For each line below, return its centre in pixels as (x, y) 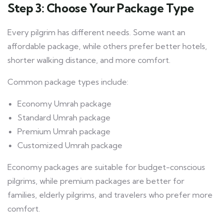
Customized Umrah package (70, 145)
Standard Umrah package (64, 118)
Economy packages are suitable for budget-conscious (106, 167)
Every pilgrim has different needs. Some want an (96, 32)
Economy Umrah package (64, 104)
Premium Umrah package (64, 132)
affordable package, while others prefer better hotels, (107, 46)
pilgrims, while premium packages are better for (96, 181)
